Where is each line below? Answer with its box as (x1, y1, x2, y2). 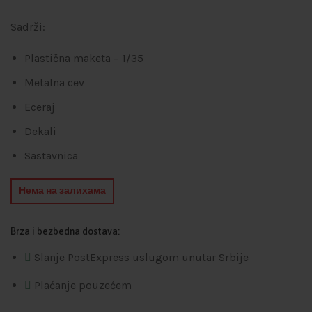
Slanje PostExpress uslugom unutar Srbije (34, 250, 249, 264)
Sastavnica (24, 148, 78, 162)
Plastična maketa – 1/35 (24, 51, 143, 65)
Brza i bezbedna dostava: (10, 225, 120, 237)
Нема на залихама (18, 185, 106, 197)
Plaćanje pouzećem (34, 278, 132, 292)
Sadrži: (10, 19, 45, 33)
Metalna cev (24, 75, 84, 89)
